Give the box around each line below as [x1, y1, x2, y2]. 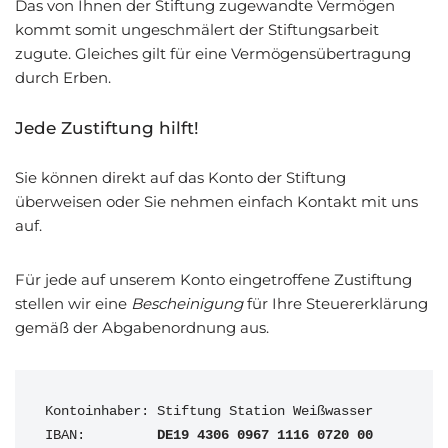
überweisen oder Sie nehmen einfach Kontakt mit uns [15, 192, 418, 211]
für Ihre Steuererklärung [243, 294, 428, 313]
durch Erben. [15, 68, 111, 87]
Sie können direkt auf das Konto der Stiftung [15, 168, 346, 187]
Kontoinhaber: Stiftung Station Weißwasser [45, 404, 373, 419]
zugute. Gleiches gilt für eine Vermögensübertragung [15, 44, 411, 63]
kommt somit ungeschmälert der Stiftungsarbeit [15, 20, 379, 39]
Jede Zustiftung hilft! [15, 118, 199, 138]
